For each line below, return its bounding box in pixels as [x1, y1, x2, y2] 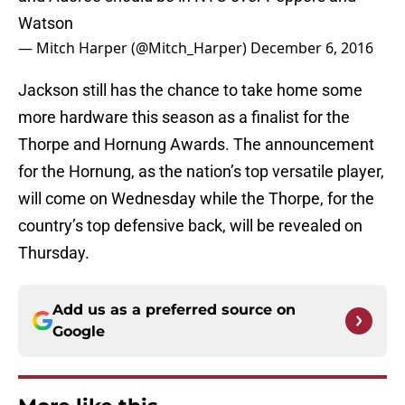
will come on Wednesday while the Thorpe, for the [18, 189, 374, 209]
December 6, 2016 [250, 38, 373, 59]
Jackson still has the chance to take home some [18, 80, 363, 100]
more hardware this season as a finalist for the [18, 108, 350, 127]
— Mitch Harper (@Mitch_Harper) [18, 38, 250, 59]
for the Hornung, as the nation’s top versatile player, [18, 162, 384, 182]
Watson [18, 14, 73, 33]
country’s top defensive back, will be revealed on [18, 216, 363, 236]
